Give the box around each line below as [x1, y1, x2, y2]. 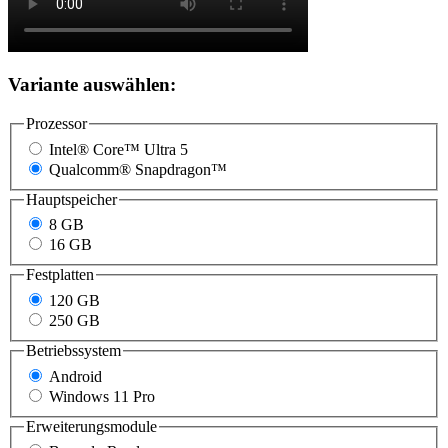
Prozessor [26, 115, 87, 133]
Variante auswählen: [8, 74, 176, 96]
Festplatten [26, 266, 94, 284]
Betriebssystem [26, 341, 121, 359]
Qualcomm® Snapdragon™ [49, 160, 227, 178]
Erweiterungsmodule [26, 417, 157, 435]
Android [49, 367, 102, 385]
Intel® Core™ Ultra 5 [49, 140, 188, 158]
